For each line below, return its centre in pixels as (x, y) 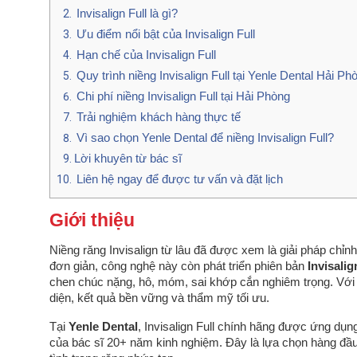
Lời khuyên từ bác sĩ (128, 159)
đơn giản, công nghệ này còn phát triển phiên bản (178, 267)
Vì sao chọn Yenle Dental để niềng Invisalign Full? (205, 138)
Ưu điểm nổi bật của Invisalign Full (166, 34)
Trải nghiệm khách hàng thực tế (159, 117)
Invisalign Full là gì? (127, 14)
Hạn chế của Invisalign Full (146, 55)
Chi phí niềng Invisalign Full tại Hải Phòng (183, 96)
